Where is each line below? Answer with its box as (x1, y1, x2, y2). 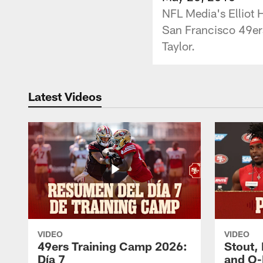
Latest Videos (28, 89, 102, 103)
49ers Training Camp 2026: (38, 238, 187, 253)
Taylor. (162, 38, 195, 53)
